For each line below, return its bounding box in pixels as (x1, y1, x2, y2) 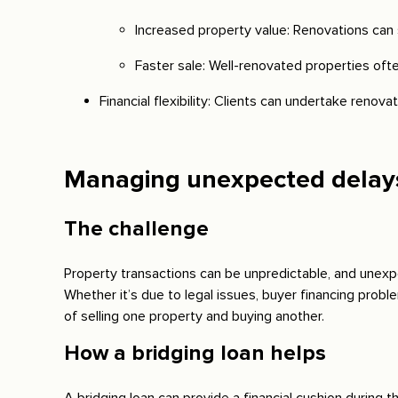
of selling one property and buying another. (64, 307, 324, 326)
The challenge (64, 216, 209, 243)
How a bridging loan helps (64, 340, 326, 367)
